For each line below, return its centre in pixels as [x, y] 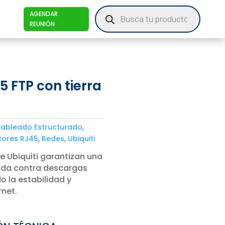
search [107, 16]
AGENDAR [43, 14]
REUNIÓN [42, 24]
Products [111, 9]
